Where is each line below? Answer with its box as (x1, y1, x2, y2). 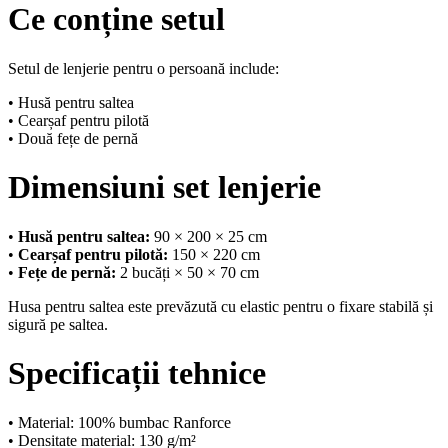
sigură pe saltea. (8, 315, 108, 333)
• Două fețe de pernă (8, 129, 138, 147)
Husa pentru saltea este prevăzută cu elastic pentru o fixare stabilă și (8, 297, 433, 315)
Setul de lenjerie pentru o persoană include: (8, 59, 279, 77)
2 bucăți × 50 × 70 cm (116, 263, 259, 281)
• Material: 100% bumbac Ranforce (8, 413, 231, 431)
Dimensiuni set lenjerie (8, 169, 321, 206)
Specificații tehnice (8, 355, 266, 392)
